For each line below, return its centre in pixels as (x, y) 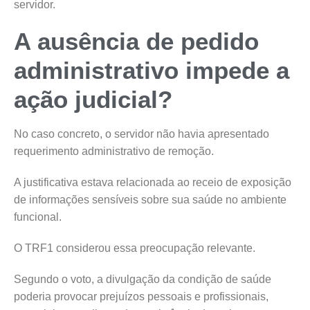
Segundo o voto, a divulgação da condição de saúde (143, 280)
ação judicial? (93, 100)
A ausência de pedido (136, 42)
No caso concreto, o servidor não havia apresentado (142, 134)
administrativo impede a (152, 71)
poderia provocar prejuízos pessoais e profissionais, (141, 297)
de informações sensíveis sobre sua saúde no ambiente (150, 200)
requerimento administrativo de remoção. (114, 152)
